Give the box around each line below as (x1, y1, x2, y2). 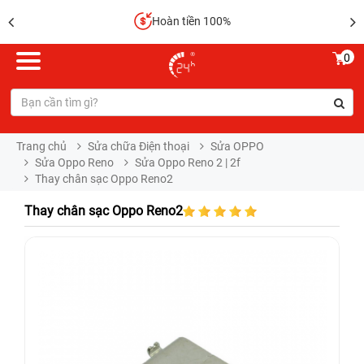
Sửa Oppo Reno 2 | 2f (135, 156, 240, 169)
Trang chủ (16, 140, 67, 153)
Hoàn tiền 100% (151, 15, 231, 28)
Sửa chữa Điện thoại (88, 140, 189, 153)
